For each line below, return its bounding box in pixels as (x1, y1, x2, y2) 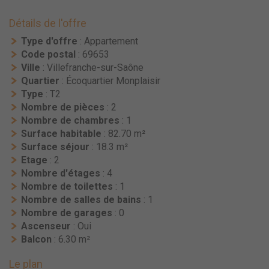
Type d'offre (21, 35, 77, 47)
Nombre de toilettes (21, 181, 113, 193)
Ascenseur (21, 220, 71, 232)
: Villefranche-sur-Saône (40, 62, 144, 74)
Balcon (21, 234, 52, 246)
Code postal (21, 49, 76, 61)
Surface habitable (21, 128, 101, 140)
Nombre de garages (21, 207, 112, 219)
